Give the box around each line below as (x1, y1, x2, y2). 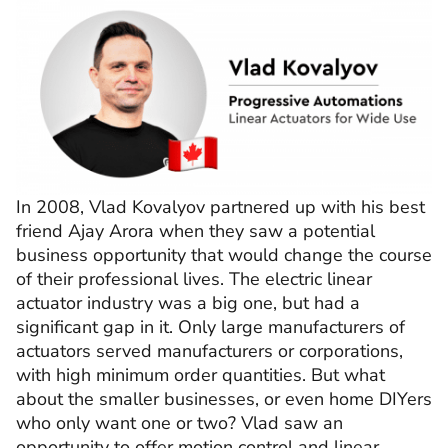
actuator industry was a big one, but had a (16, 290, 360, 315)
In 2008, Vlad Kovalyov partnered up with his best (16, 194, 425, 219)
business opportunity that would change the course (16, 242, 432, 267)
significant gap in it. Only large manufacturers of (16, 314, 405, 339)
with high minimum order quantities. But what (16, 362, 385, 387)
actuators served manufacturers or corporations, (16, 338, 403, 363)
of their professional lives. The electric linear (16, 266, 372, 291)
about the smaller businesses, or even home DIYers (16, 386, 432, 411)
